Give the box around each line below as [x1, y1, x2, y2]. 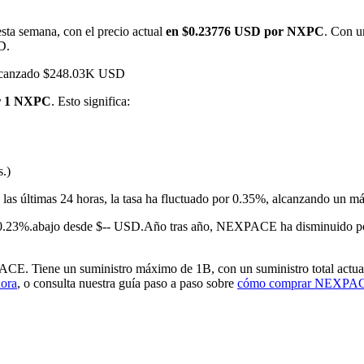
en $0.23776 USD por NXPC [166, 24, 324, 39]
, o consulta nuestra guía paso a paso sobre [17, 276, 237, 291]
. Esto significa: [51, 94, 130, 109]
